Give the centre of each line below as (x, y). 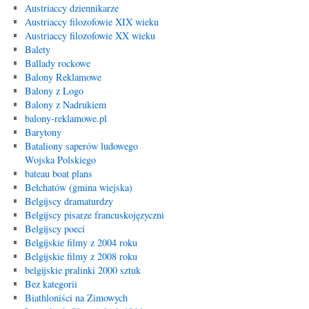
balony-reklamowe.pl (66, 118)
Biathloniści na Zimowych (76, 298)
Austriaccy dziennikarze (71, 8)
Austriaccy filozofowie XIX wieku (91, 22)
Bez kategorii (51, 284)
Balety (37, 49)
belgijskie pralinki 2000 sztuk (82, 270)
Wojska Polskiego (60, 160)
